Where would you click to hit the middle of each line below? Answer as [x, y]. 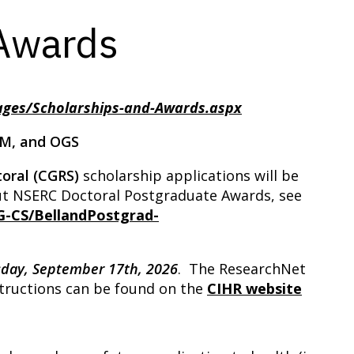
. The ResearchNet [242, 269]
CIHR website [254, 288]
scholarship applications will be [189, 175]
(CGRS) [56, 175]
